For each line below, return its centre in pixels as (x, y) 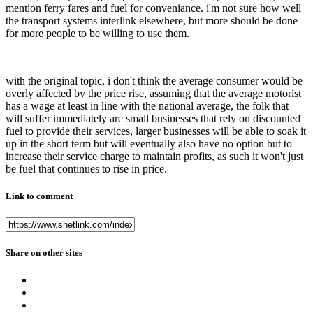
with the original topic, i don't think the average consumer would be (154, 80)
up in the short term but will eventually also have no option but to (149, 143)
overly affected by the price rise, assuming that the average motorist (153, 93)
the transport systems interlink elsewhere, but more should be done (152, 20)
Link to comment (39, 196)
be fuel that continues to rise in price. (86, 168)
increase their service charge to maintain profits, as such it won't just (154, 156)
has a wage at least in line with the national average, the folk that (147, 105)
